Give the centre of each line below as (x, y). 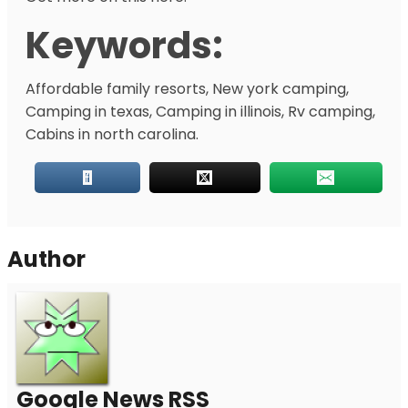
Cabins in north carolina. (112, 134)
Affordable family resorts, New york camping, (187, 89)
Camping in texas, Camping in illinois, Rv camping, (200, 112)
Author (46, 259)
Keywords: (124, 46)
